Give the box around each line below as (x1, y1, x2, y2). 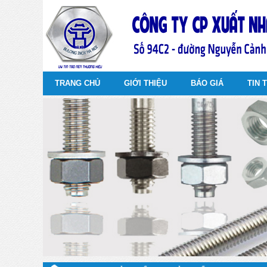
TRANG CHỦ (55, 79, 100, 88)
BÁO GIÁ (191, 79, 223, 88)
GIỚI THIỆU (124, 79, 167, 88)
